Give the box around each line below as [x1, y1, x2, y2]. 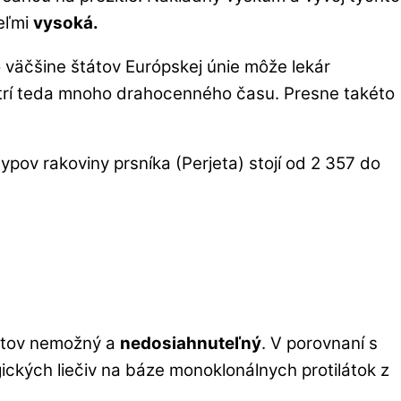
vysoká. [33, 12, 98, 33]
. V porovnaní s [261, 333, 378, 354]
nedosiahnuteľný [120, 333, 261, 354]
